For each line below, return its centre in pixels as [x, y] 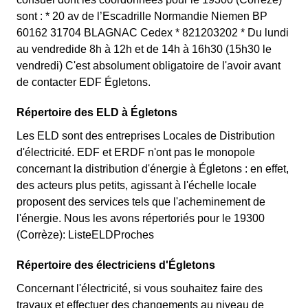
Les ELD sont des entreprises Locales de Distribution [146, 136]
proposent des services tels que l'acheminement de [141, 202]
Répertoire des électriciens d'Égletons [116, 265]
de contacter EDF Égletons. [84, 82]
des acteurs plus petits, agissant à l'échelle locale [136, 185]
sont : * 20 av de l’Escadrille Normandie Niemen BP [142, 16]
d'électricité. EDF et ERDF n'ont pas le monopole [136, 152]
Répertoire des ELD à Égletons [97, 112]
